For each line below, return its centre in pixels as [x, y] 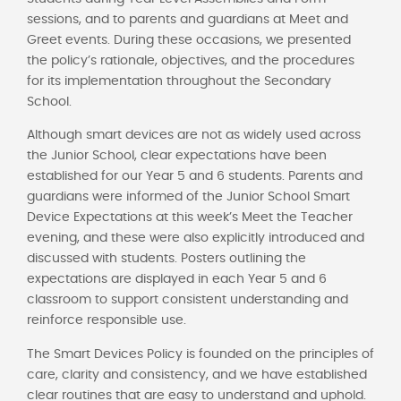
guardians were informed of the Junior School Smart [188, 197]
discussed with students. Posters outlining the [166, 259]
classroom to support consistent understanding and [188, 300]
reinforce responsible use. [107, 321]
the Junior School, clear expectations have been [177, 156]
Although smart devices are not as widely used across [194, 136]
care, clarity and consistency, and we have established [197, 375]
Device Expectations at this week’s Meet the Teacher [190, 218]
